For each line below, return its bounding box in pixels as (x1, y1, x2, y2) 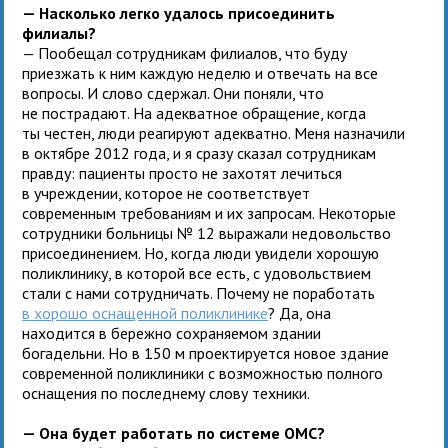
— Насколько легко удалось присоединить (22, 2, 336, 23)
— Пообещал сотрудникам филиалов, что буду (22, 42, 348, 63)
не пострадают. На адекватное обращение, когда (22, 102, 367, 123)
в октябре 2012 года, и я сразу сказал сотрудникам (22, 142, 377, 163)
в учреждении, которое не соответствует (22, 182, 311, 203)
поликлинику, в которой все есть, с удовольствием (22, 262, 372, 283)
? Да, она (268, 302, 332, 323)
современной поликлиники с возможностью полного (22, 362, 384, 383)
